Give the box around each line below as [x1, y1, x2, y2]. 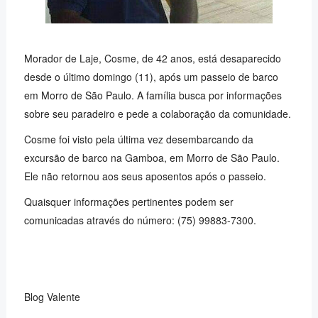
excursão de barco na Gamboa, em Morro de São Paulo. [23, 150, 280, 165]
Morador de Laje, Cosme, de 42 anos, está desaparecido [23, 51, 281, 65]
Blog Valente [23, 290, 80, 304]
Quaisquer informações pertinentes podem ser [23, 194, 234, 209]
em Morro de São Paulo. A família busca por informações [23, 88, 282, 102]
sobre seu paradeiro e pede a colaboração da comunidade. [23, 106, 291, 121]
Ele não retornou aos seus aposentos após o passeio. [23, 169, 266, 183]
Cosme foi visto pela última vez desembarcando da [23, 132, 253, 146]
